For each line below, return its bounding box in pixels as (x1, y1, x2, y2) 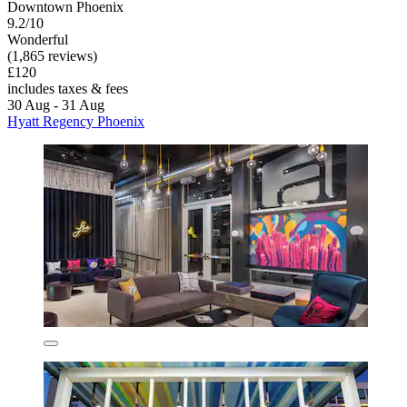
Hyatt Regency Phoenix (7, 113, 144, 129)
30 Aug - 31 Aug (7, 96, 104, 113)
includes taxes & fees (7, 80, 128, 96)
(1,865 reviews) (7, 47, 97, 64)
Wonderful (7, 31, 68, 47)
